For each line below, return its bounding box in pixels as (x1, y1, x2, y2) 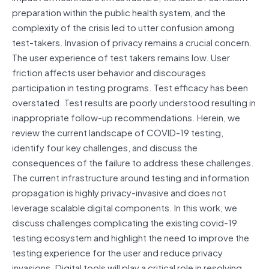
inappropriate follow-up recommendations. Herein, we (12, 109, 240, 124)
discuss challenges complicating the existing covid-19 (12, 214, 237, 229)
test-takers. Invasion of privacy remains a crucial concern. (12, 34, 252, 49)
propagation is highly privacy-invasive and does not (12, 184, 226, 199)
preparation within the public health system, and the (12, 4, 226, 19)
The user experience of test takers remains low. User (12, 49, 230, 64)
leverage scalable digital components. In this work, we (12, 199, 237, 214)
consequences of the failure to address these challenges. (12, 154, 254, 169)
